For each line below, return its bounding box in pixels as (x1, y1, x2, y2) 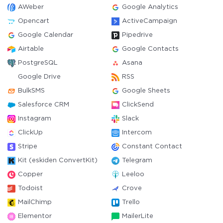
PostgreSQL (18, 60, 58, 66)
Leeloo (122, 172, 144, 177)
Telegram (122, 158, 152, 163)
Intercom (122, 130, 152, 135)
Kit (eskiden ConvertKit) (18, 158, 98, 163)
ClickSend (122, 102, 154, 108)
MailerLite (122, 214, 153, 219)
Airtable (18, 46, 44, 52)
